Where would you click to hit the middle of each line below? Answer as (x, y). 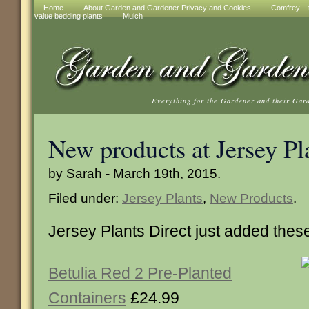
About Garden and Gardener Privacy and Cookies (167, 8)
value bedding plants (69, 16)
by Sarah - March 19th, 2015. (134, 173)
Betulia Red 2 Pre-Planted (140, 273)
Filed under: (85, 198)
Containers (87, 298)
